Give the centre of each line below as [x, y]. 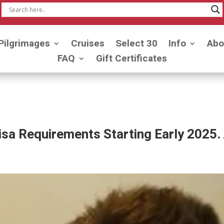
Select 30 [136, 43]
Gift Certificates [131, 58]
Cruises [87, 43]
